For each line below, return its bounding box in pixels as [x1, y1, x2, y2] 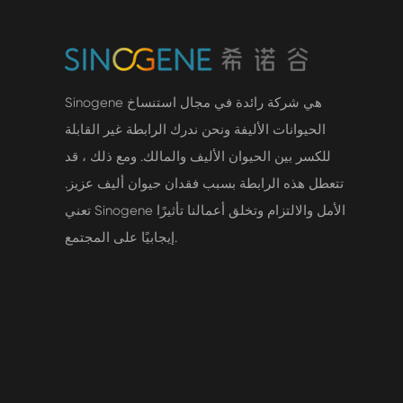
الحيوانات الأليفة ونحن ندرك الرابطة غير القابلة [65, 121, 326, 138]
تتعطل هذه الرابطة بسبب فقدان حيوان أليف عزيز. [65, 175, 344, 192]
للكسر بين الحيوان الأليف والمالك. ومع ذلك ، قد [65, 148, 331, 165]
